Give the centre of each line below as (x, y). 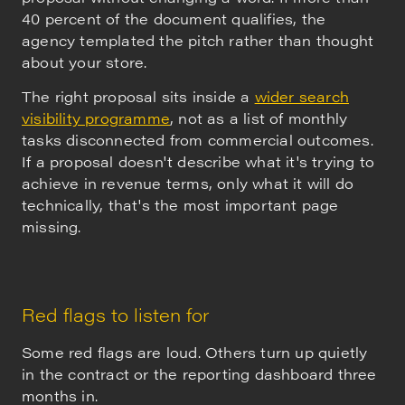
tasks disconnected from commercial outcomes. (198, 140)
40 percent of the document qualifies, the (174, 18)
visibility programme (96, 118)
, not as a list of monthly (259, 118)
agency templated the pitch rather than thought (198, 40)
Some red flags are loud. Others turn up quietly (195, 353)
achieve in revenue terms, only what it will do (188, 184)
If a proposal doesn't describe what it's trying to (198, 162)
